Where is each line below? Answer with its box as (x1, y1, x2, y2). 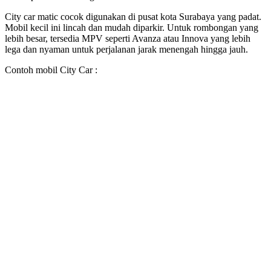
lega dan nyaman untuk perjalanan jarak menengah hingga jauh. (5, 44, 248, 55)
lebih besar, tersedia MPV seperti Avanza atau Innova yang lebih (5, 33, 250, 44)
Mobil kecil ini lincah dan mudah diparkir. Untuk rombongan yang (5, 22, 258, 33)
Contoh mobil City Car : (5, 65, 97, 76)
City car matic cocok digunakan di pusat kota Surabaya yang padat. (5, 11, 261, 22)
